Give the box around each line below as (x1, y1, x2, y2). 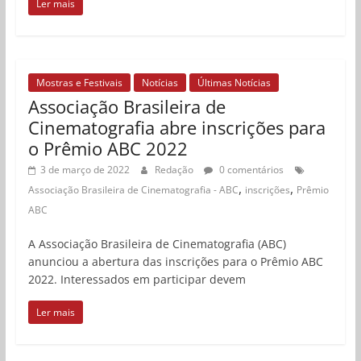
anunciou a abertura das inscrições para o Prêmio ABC (27, 253, 323, 269)
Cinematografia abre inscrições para (27, 114, 326, 139)
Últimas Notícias (197, 75, 271, 89)
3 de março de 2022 (39, 162, 130, 176)
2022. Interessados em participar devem (27, 271, 246, 287)
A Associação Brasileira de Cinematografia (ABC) (27, 235, 286, 251)
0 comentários (216, 162, 284, 176)
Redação (154, 162, 196, 176)
